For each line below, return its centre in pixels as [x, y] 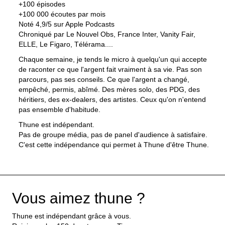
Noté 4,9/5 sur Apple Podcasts [67, 24]
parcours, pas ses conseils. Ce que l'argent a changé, [104, 80]
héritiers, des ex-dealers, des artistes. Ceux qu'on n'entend [112, 100]
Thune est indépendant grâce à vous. [72, 216]
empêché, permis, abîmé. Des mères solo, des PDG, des [109, 90]
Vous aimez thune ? [79, 198]
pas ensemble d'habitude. [60, 110]
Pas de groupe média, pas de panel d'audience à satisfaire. [113, 135]
